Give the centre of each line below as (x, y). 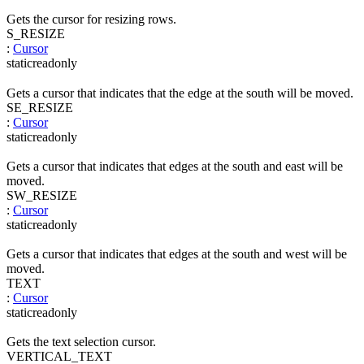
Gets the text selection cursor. (81, 342)
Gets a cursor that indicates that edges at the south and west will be (177, 254)
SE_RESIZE (40, 107)
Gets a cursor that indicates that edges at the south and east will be (175, 166)
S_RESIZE (36, 34)
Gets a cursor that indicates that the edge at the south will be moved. (180, 93)
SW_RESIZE (42, 195)
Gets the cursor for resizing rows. (91, 19)
